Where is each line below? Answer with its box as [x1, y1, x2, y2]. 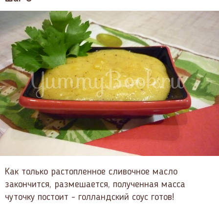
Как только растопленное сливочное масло [5, 167, 177, 177]
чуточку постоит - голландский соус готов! [5, 192, 174, 202]
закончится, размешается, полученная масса [5, 179, 185, 190]
